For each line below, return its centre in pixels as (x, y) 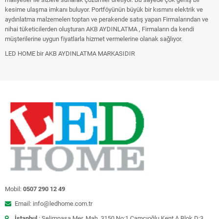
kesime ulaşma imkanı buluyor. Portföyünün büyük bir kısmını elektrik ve (104, 10)
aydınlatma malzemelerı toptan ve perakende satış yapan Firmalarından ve (107, 19)
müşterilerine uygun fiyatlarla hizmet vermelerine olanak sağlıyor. (94, 39)
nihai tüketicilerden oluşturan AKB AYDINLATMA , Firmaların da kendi (99, 29)
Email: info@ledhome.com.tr (54, 203)
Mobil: (14, 189)
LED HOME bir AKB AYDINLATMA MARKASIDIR (70, 54)
